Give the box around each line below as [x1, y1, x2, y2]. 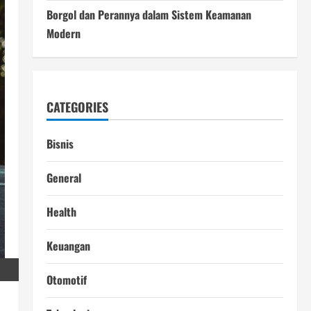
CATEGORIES [46, 97, 108, 116]
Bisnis [46, 135, 74, 152]
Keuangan [46, 237, 90, 254]
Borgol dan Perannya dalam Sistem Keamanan [46, 6, 251, 23]
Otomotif [46, 271, 87, 288]
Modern [46, 24, 81, 42]
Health [46, 203, 76, 220]
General [46, 169, 81, 186]
